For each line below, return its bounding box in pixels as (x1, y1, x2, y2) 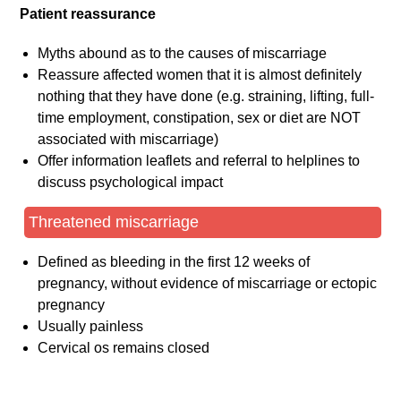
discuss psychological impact (38, 175, 224, 191)
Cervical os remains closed (38, 340, 210, 356)
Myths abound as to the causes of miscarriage (38, 46, 328, 62)
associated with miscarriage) (38, 132, 219, 148)
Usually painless (38, 319, 144, 335)
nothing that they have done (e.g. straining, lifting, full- (38, 89, 375, 105)
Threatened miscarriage (29, 213, 200, 232)
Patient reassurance (20, 6, 157, 22)
